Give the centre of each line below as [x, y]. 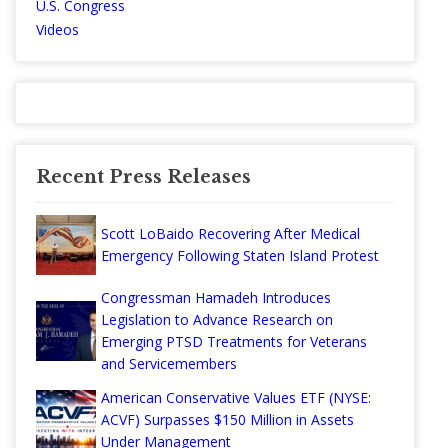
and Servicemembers [169, 364]
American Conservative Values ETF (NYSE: [236, 398]
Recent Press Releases [143, 177]
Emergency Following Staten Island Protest [240, 256]
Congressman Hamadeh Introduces [216, 298]
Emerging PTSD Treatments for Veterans [234, 342]
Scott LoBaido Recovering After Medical [230, 234]
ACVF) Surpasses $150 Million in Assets [227, 420]
